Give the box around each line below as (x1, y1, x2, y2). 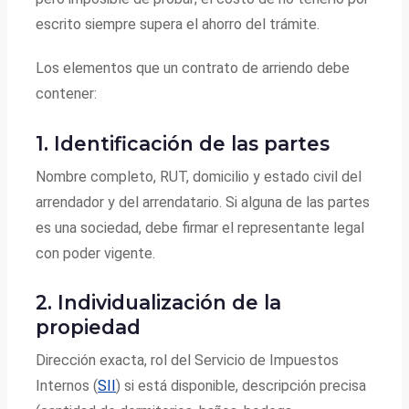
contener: (36, 85, 98, 103)
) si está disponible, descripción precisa (116, 376, 367, 394)
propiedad (36, 315, 142, 340)
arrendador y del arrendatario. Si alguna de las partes (36, 193, 371, 211)
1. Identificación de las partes (36, 131, 330, 156)
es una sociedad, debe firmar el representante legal (36, 218, 365, 236)
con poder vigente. (36, 244, 156, 262)
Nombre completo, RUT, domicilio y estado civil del (36, 167, 362, 185)
